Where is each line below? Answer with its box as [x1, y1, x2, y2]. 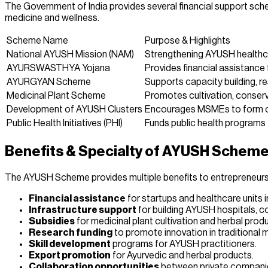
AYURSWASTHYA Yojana [7, 63, 110, 73]
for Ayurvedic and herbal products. [111, 250, 254, 260]
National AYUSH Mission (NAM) [7, 49, 134, 59]
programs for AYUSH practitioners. [111, 239, 257, 249]
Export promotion [29, 250, 111, 260]
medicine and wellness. [5, 13, 99, 23]
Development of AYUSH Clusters [7, 104, 142, 114]
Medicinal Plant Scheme [7, 90, 106, 100]
